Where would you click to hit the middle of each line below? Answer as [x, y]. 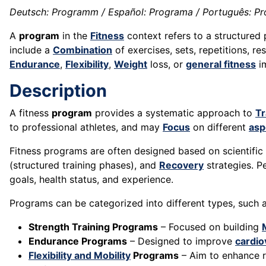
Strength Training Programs [93, 227]
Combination [83, 50]
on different [219, 127]
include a [31, 50]
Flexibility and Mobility [80, 256]
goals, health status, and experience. [91, 180]
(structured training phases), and [84, 165]
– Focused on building [210, 227]
